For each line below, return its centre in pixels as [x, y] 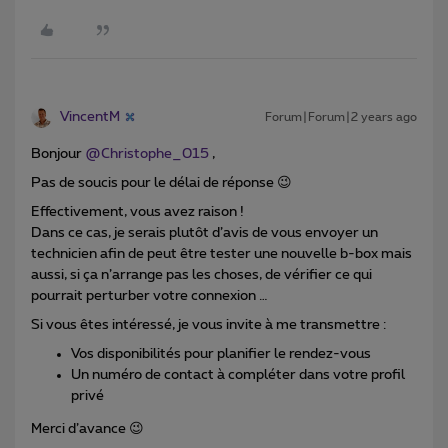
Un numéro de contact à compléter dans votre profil [238, 374]
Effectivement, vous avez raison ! [137, 211]
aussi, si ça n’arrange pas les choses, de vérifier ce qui [201, 274]
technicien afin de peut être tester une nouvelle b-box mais [221, 253]
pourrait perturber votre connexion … [149, 295]
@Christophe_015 [147, 153]
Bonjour [58, 153]
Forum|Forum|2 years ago [341, 116]
